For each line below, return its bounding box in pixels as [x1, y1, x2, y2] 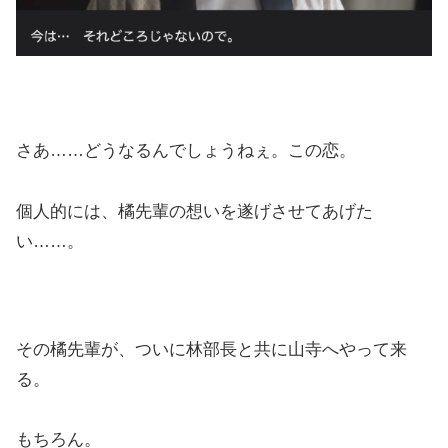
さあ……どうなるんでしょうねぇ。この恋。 [16, 141, 356, 161]
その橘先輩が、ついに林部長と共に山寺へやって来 [16, 339, 407, 359]
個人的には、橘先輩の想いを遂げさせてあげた [16, 201, 373, 221]
